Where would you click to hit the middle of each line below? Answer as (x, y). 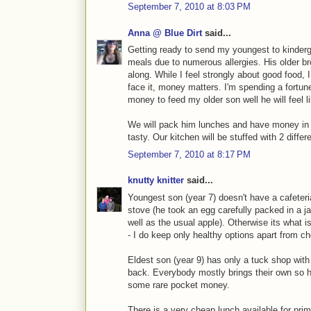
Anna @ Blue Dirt (165, 33)
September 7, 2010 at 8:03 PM (189, 7)
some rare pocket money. (179, 285)
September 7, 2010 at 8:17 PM (189, 154)
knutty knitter (156, 180)
